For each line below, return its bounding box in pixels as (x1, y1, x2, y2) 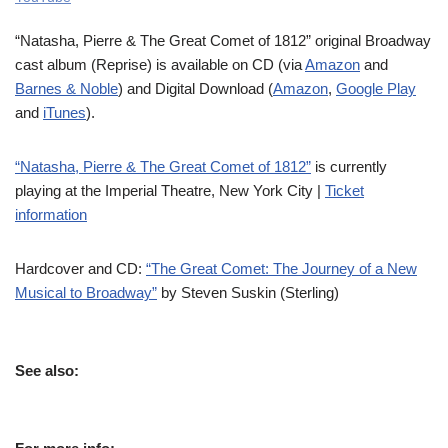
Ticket (325, 182, 364, 199)
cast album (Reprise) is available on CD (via (15, 56, 305, 73)
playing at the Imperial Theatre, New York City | (15, 182, 325, 199)
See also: (15, 362, 111, 379)
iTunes (43, 104, 86, 121)
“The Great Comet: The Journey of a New (146, 260, 417, 277)
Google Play (336, 80, 416, 97)
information (15, 206, 87, 223)
